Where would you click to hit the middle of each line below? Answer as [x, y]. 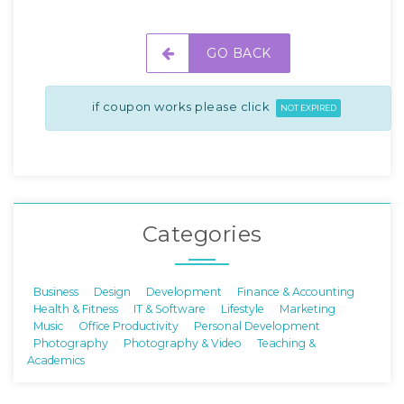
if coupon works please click [183, 106]
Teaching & [286, 343]
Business [56, 291]
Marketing [308, 308]
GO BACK [239, 53]
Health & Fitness [76, 308]
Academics [56, 360]
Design [112, 291]
